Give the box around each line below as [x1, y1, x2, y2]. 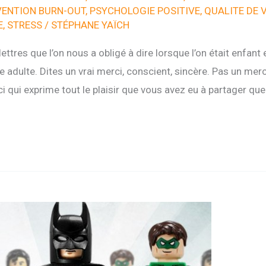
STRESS [7, 18, 42, 31]
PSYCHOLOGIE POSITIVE [89, 4, 200, 17]
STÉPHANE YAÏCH [50, 18, 129, 31]
